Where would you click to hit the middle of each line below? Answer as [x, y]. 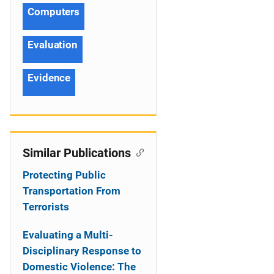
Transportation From [72, 191]
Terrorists [46, 207]
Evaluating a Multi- [68, 235]
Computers [54, 12]
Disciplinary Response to [82, 251]
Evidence [49, 78]
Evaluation [53, 45]
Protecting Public [64, 175]
